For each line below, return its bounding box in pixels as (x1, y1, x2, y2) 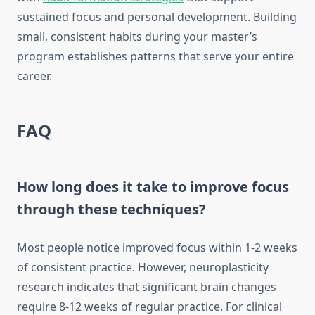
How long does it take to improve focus (17, 177, 289, 197)
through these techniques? (17, 200, 206, 219)
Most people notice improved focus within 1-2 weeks (17, 240, 297, 256)
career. (17, 68, 52, 84)
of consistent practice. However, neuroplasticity (17, 259, 269, 276)
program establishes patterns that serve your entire (17, 49, 294, 65)
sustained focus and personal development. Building (17, 9, 297, 25)
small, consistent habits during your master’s (17, 29, 257, 45)
